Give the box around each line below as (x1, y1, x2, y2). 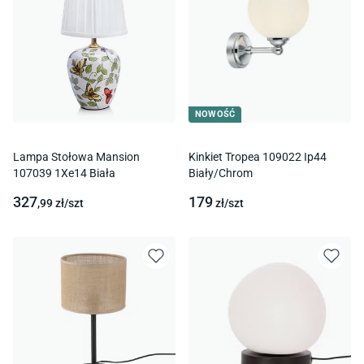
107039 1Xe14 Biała (13, 166, 115, 180)
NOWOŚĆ (195, 108, 236, 119)
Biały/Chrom (188, 166, 253, 180)
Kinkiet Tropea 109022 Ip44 (188, 149, 327, 163)
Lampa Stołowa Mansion (13, 149, 140, 163)
